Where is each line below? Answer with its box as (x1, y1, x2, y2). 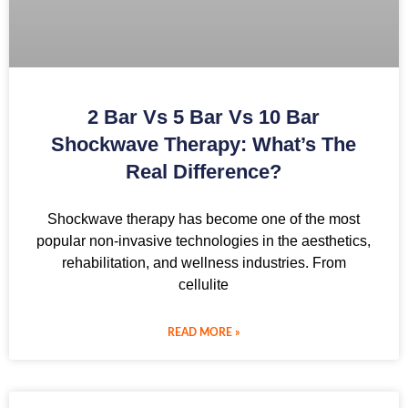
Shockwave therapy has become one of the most (47, 210, 361, 227)
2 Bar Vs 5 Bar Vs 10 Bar (87, 105, 321, 128)
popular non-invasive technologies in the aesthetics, (36, 232, 372, 249)
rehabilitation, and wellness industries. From (61, 254, 346, 270)
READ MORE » (168, 326, 240, 338)
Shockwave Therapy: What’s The (51, 132, 357, 156)
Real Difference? (126, 159, 282, 183)
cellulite (178, 276, 229, 292)
